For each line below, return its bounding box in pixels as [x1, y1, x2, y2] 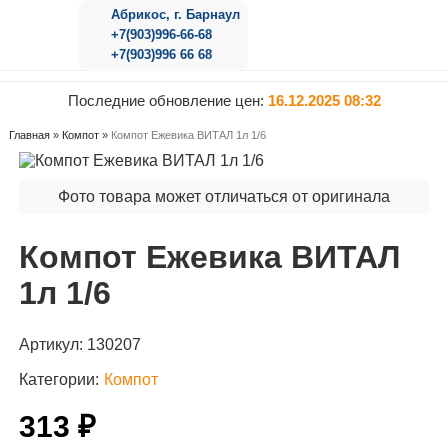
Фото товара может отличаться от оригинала [58, 188, 390, 205]
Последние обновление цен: [67, 92, 268, 109]
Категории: [18, 371, 99, 388]
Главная [8, 129, 50, 141]
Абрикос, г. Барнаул [110, 7, 240, 22]
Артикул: [18, 336, 87, 353]
